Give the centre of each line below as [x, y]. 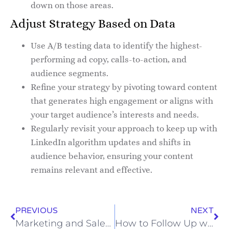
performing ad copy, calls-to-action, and [109, 59]
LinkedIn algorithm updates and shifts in [111, 142]
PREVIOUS [37, 210]
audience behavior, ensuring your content [112, 156]
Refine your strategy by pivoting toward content [124, 87]
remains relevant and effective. [91, 170]
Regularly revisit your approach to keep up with [124, 128]
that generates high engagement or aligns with [122, 101]
